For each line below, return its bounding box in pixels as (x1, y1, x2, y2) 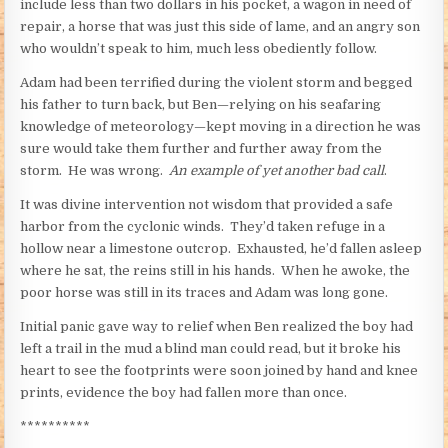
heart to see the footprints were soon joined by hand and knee (20, 362, 419, 378)
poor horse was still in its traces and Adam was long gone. (20, 284, 389, 300)
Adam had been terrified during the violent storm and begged (20, 74, 413, 90)
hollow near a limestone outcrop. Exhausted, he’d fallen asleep (20, 240, 423, 256)
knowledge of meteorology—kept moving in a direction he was (20, 118, 422, 134)
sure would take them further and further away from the (20, 140, 383, 156)
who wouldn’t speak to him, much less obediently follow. (20, 40, 378, 56)
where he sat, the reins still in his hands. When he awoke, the (20, 262, 411, 278)
